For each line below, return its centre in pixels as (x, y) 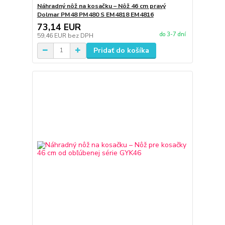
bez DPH (80, 35)
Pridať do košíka (121, 50)
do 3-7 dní (173, 34)
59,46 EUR (52, 35)
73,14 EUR (59, 27)
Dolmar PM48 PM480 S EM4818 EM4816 (95, 14)
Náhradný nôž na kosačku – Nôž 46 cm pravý (101, 6)
